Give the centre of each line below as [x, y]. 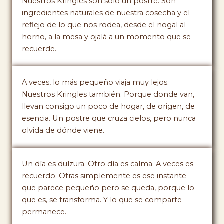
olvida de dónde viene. [63, 130]
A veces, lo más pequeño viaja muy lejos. [95, 82]
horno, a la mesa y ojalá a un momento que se [106, 37]
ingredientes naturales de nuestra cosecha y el [106, 13]
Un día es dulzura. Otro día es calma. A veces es [108, 164]
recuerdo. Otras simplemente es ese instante [104, 176]
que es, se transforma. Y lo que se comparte [102, 200]
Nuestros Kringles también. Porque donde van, [108, 94]
